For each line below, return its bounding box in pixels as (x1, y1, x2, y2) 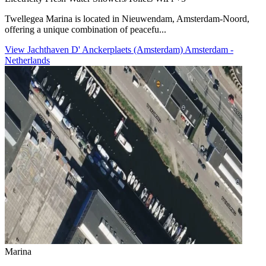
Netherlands (5, 55, 50, 65)
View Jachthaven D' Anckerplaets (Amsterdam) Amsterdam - (5, 44, 233, 55)
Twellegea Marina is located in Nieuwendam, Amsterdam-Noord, (5, 13, 249, 24)
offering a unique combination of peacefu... (5, 24, 166, 34)
